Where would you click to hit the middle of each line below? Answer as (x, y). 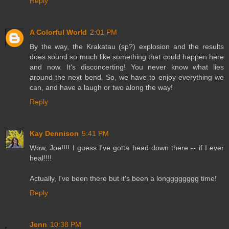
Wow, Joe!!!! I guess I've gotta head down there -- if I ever (127, 148)
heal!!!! (41, 158)
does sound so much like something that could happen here (127, 57)
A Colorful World (58, 32)
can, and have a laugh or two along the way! (101, 88)
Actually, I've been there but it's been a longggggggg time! (123, 179)
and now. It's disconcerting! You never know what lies (127, 67)
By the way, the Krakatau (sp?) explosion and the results (127, 47)
